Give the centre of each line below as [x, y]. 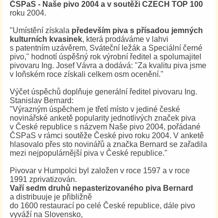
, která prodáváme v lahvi [125, 39]
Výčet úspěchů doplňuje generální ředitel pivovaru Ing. [103, 92]
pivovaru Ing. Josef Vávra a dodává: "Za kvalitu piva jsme [108, 65]
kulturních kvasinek [46, 39]
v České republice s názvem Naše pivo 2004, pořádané [105, 127]
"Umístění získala [41, 30]
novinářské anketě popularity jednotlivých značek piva [103, 118]
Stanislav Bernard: [42, 100]
